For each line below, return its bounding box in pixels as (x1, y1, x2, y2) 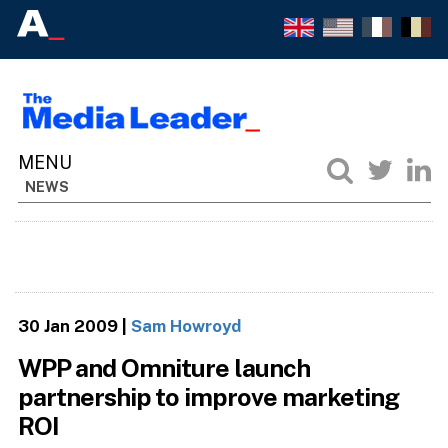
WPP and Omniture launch (17, 353, 311, 384)
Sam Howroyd (130, 315, 241, 336)
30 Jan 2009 (17, 315, 118, 336)
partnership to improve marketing (17, 382, 400, 413)
